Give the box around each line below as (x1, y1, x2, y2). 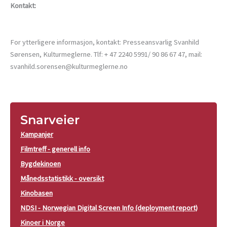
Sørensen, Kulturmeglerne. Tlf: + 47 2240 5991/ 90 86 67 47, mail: (10, 50, 202, 59)
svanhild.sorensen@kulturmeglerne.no (10, 62, 128, 71)
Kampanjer (20, 129, 53, 139)
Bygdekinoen (20, 159, 61, 168)
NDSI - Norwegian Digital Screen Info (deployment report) (20, 203, 198, 212)
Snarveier (20, 112, 80, 127)
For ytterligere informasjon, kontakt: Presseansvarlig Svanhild (10, 37, 199, 47)
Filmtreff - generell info (20, 144, 90, 154)
